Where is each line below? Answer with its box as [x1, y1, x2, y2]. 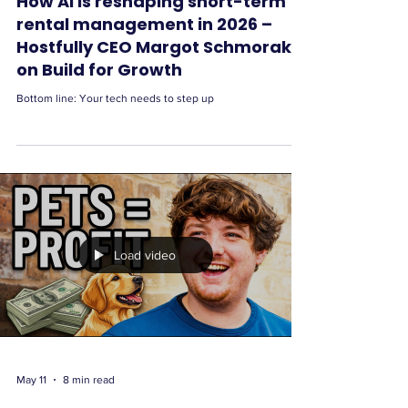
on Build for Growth [16, 58, 182, 81]
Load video [114, 248, 176, 262]
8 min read [63, 373, 115, 386]
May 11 [16, 373, 46, 386]
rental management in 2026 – [16, 13, 272, 36]
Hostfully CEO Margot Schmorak [16, 36, 291, 58]
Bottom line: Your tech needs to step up [16, 92, 214, 105]
